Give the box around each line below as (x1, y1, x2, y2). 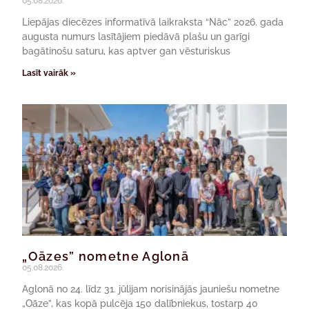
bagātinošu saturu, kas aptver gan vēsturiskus (22, 45, 231, 57)
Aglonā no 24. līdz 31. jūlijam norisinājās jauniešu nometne (22, 283, 280, 295)
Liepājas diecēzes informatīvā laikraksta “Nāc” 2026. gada (22, 16, 284, 28)
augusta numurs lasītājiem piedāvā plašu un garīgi (22, 30, 250, 42)
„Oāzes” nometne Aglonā (22, 249, 190, 264)
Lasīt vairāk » (22, 68, 77, 78)
